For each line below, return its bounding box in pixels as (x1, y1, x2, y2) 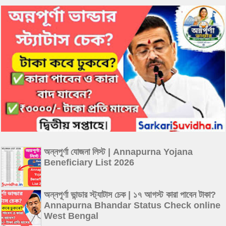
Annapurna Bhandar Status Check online (44, 200, 220, 210)
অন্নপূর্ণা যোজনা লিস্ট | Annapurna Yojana (44, 146, 193, 157)
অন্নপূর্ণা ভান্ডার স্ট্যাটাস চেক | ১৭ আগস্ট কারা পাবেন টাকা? (44, 189, 216, 200)
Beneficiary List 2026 (44, 157, 134, 167)
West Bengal (44, 210, 98, 221)
